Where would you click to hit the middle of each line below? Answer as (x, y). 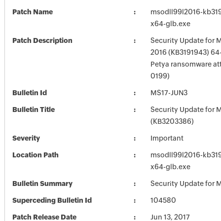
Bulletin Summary (42, 184)
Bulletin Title (33, 110)
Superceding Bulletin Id (52, 200)
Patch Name (32, 12)
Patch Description (42, 40)
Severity (26, 138)
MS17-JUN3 (169, 93)
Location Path (35, 155)
